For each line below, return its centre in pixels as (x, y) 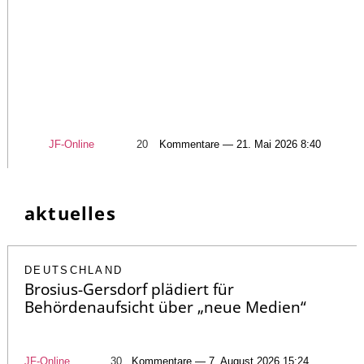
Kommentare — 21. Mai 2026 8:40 (240, 145)
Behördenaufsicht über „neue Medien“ (165, 308)
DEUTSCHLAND (74, 271)
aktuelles (70, 213)
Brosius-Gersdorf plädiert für (129, 290)
